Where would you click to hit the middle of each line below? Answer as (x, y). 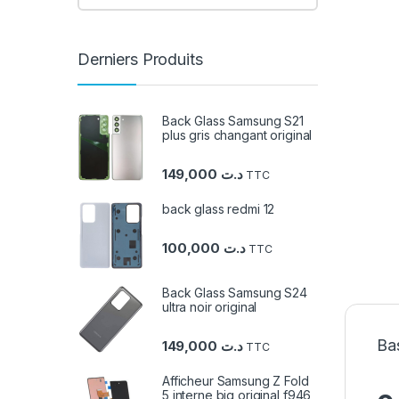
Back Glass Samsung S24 (235, 293)
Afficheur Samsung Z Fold (236, 381)
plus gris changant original (237, 134)
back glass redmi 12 (219, 209)
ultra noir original (210, 307)
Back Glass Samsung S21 (233, 120)
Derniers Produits (140, 60)
